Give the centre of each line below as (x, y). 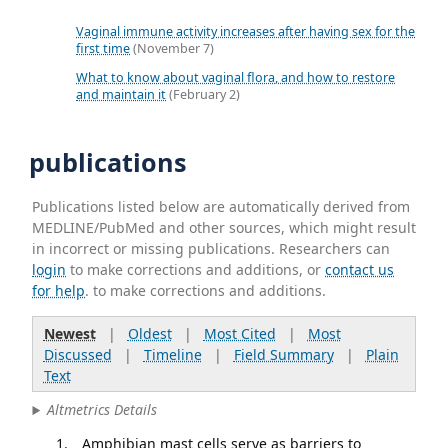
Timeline (172, 354)
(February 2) (203, 94)
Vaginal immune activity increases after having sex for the (246, 31)
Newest (69, 333)
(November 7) (172, 48)
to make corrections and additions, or (196, 269)
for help (59, 290)
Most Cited (239, 333)
